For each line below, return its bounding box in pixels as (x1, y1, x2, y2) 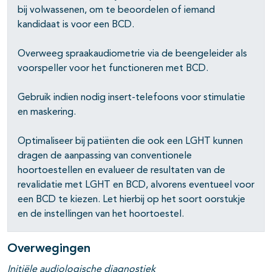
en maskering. (18, 107, 76, 118)
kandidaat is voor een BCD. (18, 20, 134, 30)
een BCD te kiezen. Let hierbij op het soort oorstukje (18, 195, 245, 205)
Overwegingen (7, 243, 90, 256)
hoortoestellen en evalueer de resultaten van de (18, 166, 225, 176)
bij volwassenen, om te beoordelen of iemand (18, 5, 215, 16)
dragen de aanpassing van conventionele (18, 151, 192, 161)
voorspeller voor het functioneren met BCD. (18, 64, 208, 74)
